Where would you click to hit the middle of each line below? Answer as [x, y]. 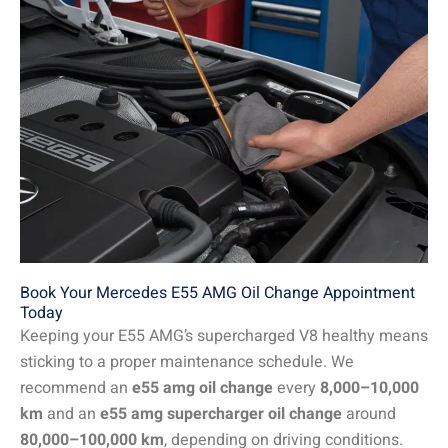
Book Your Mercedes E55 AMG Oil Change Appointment [217, 292]
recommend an [76, 387]
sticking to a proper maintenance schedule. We [187, 361]
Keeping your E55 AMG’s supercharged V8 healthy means [224, 335]
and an [71, 413]
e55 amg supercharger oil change [221, 413]
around [369, 413]
